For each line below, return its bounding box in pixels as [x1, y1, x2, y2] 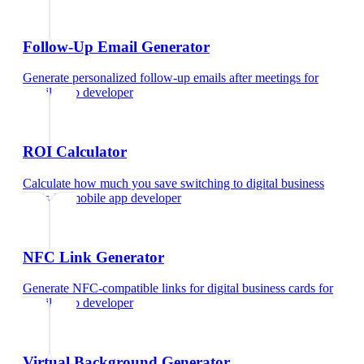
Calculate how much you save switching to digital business [23, 175, 324, 190]
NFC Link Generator [23, 248, 164, 266]
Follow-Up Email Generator [23, 37, 210, 55]
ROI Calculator [23, 143, 127, 161]
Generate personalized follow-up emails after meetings [23, 71, 301, 85]
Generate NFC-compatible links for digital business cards [23, 281, 315, 296]
